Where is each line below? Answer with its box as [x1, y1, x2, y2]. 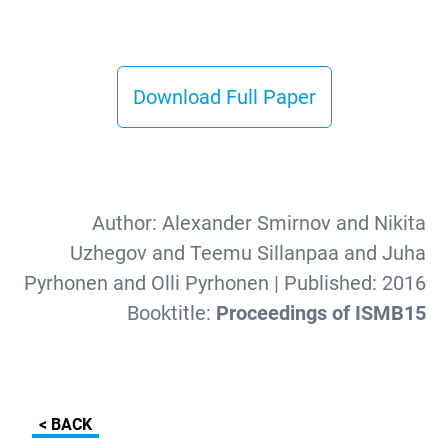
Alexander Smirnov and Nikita [161, 211, 426, 235]
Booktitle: [126, 301, 216, 325]
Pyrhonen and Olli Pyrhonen [23, 271, 269, 295]
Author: [91, 211, 162, 235]
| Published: [268, 271, 382, 295]
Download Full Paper [132, 85, 316, 109]
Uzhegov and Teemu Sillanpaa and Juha [69, 241, 426, 265]
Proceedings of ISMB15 [215, 301, 426, 325]
